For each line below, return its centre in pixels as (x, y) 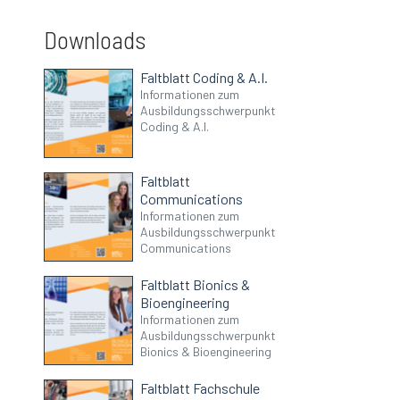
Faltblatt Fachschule (200, 388)
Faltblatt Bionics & (196, 285)
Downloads (95, 40)
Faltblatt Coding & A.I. (204, 78)
